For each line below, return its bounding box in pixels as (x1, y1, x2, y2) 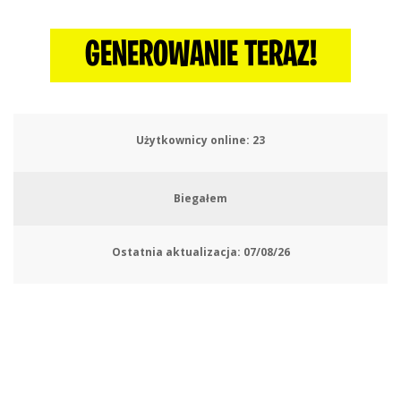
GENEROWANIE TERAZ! (84, 38, 317, 75)
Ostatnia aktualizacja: (111, 244, 241, 260)
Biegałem (174, 191, 227, 207)
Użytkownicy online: (136, 132, 250, 149)
